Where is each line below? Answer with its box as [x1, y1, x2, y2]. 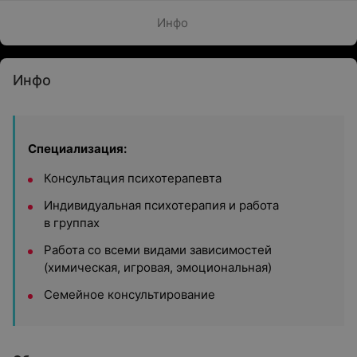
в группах [44, 215, 100, 230]
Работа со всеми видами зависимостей [44, 242, 272, 257]
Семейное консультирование [44, 287, 215, 302]
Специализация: [28, 141, 127, 156]
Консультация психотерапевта [44, 171, 222, 186]
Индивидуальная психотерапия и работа [44, 198, 279, 213]
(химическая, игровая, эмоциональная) [44, 260, 272, 275]
